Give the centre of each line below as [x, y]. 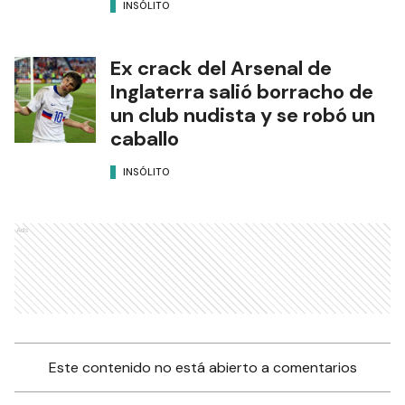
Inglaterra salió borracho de [242, 91]
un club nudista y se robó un [243, 115]
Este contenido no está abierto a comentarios [202, 367]
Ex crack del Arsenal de [221, 68]
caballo [145, 138]
